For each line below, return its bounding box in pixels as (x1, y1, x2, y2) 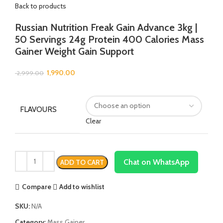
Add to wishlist (59, 182, 105, 192)
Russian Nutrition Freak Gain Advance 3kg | (15, 21, 197, 33)
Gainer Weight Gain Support (15, 45, 134, 57)
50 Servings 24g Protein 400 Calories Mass (15, 33, 204, 45)
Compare (21, 182, 51, 192)
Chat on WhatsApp (123, 157, 189, 167)
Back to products (15, 1, 66, 10)
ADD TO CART (60, 157, 104, 167)
